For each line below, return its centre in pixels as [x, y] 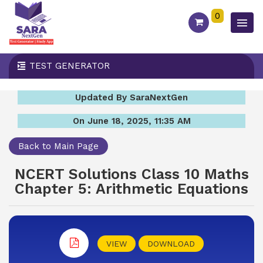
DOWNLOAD [171, 244]
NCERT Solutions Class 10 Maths [131, 174]
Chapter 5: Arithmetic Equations [131, 189]
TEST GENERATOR [70, 66]
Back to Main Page [58, 146]
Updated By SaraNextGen [131, 97]
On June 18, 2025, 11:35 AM [131, 121]
